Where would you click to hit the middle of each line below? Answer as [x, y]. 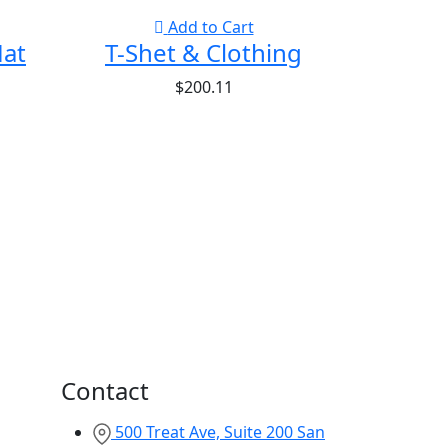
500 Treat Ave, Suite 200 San [220, 432]
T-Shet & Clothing [203, 53]
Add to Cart [210, 27]
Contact [105, 391]
